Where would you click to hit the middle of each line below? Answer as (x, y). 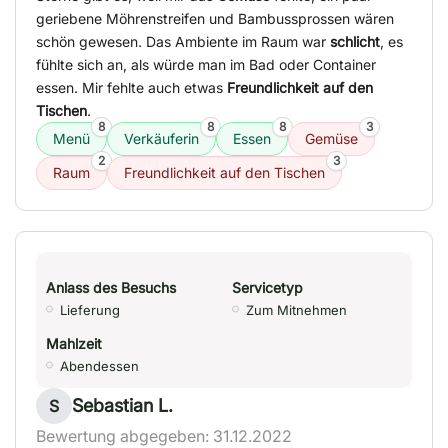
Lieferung (90, 310)
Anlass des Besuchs (111, 288)
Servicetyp (267, 288)
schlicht (355, 42)
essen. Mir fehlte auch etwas (131, 88)
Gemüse (331, 139)
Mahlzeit (74, 344)
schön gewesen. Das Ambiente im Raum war (183, 42)
